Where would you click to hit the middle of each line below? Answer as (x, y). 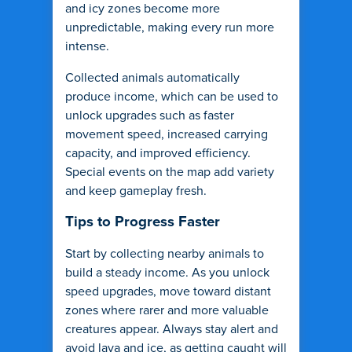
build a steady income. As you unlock (167, 273)
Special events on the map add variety (170, 172)
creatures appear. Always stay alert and (172, 329)
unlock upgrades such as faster (150, 115)
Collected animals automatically (152, 78)
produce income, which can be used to (172, 97)
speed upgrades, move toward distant (168, 291)
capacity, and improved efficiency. (158, 153)
